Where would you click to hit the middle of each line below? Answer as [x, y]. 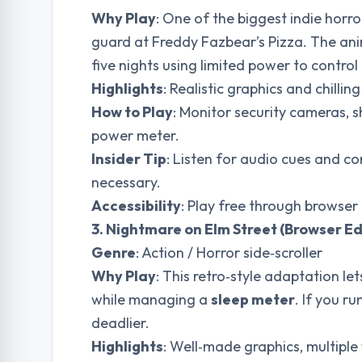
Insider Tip [129, 159]
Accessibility [136, 206]
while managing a [151, 299]
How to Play [132, 112]
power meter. [135, 135]
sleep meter [253, 299]
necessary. [126, 182]
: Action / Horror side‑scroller [229, 253]
